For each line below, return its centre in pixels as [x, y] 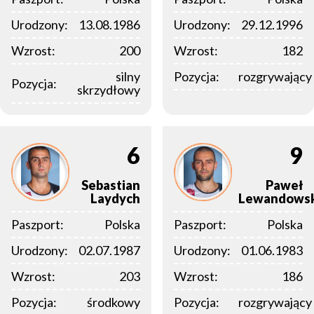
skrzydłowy [109, 90]
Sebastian [111, 185]
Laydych [115, 199]
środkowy [114, 302]
